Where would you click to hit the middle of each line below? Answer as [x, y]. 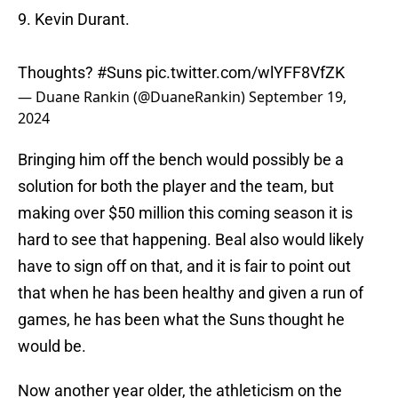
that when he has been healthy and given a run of [191, 293]
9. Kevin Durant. [74, 20]
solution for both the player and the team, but [176, 187]
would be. [52, 346]
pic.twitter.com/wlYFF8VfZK [245, 73]
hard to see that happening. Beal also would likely [191, 240]
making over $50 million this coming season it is [185, 213]
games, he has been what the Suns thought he [181, 320]
